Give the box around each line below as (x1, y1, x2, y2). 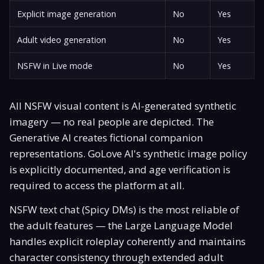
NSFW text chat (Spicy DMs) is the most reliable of (9, 202, 239, 216)
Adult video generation (17, 34, 106, 45)
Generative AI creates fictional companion (9, 130, 203, 144)
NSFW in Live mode (17, 60, 93, 71)
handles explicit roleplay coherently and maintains (9, 234, 246, 248)
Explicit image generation (17, 8, 116, 19)
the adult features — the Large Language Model (9, 218, 233, 232)
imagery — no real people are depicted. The (9, 114, 214, 128)
